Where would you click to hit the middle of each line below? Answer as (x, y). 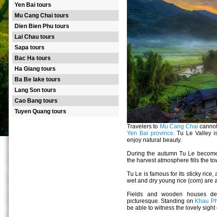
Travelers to (143, 126)
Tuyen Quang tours (40, 111)
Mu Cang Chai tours (42, 15)
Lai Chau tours (35, 37)
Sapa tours (30, 47)
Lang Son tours (35, 90)
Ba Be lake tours (38, 79)
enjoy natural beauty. (154, 140)
